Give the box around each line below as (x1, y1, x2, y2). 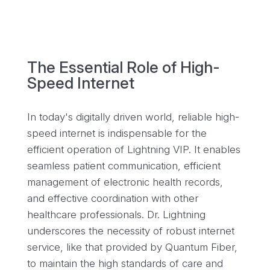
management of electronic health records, (27, 176, 223, 188)
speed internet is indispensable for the (27, 127, 207, 139)
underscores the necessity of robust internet (27, 225, 234, 237)
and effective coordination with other (27, 192, 198, 204)
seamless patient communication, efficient (27, 160, 221, 172)
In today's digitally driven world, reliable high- (27, 111, 239, 123)
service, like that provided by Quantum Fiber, (27, 241, 237, 253)
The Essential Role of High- (27, 58, 220, 77)
